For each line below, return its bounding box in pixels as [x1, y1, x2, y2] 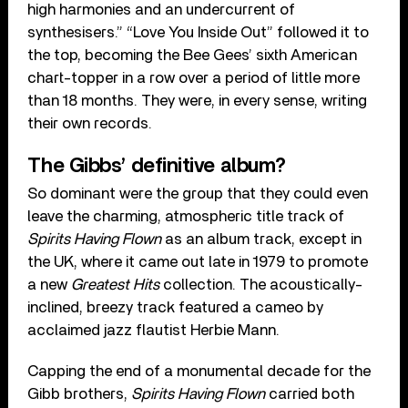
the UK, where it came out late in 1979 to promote [27, 253, 369, 270]
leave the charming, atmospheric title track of [27, 208, 345, 224]
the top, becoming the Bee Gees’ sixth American [27, 46, 358, 63]
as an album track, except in [161, 230, 362, 247]
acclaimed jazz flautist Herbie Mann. [27, 321, 280, 338]
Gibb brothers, [27, 385, 132, 402]
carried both [265, 385, 355, 402]
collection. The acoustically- [159, 276, 364, 292]
